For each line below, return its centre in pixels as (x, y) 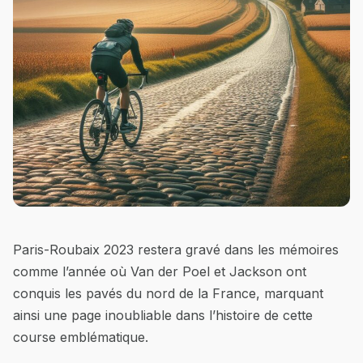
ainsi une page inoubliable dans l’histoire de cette (163, 315)
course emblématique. (81, 337)
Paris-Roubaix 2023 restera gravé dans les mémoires (176, 249)
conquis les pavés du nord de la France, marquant (168, 293)
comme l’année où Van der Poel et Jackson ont (160, 271)
